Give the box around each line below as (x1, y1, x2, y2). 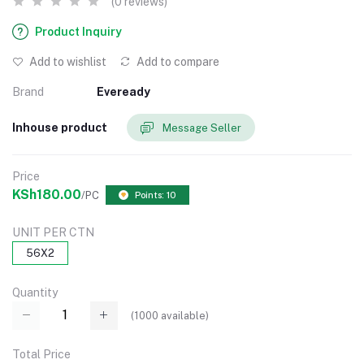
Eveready (97, 85, 150, 98)
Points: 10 (135, 190, 176, 201)
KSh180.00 (12, 187, 81, 203)
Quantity (12, 286, 58, 300)
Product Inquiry (35, 25, 122, 38)
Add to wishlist (27, 55, 106, 68)
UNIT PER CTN (12, 226, 94, 240)
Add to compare (134, 55, 219, 68)
